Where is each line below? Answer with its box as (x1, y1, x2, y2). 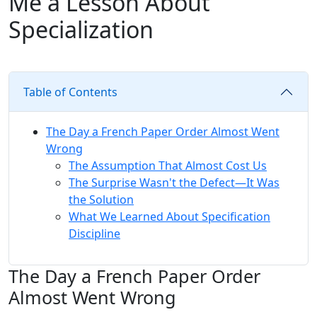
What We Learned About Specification (69, 209, 270, 225)
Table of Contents (23, 84, 117, 100)
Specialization (8, 14, 154, 45)
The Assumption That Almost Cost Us (69, 158, 267, 174)
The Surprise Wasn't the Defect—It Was (69, 175, 279, 191)
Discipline (69, 226, 120, 242)
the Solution (69, 192, 134, 208)
